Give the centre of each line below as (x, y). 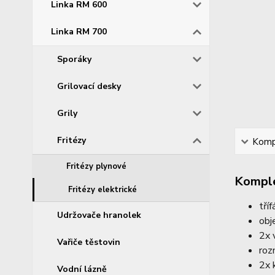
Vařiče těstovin (89, 242)
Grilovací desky (89, 86)
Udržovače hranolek (99, 215)
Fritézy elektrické (103, 189)
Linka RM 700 (79, 31)
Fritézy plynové (96, 166)
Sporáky (74, 59)
